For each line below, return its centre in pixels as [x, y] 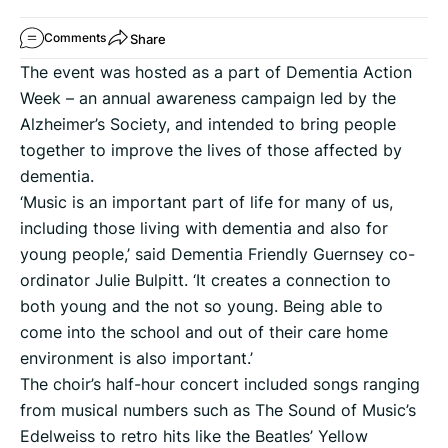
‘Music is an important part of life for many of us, [206, 202]
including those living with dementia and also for [204, 228]
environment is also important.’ [136, 358]
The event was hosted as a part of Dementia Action [216, 72]
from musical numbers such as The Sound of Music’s [218, 410]
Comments [75, 38]
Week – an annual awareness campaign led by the [208, 98]
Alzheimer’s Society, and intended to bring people [208, 124]
